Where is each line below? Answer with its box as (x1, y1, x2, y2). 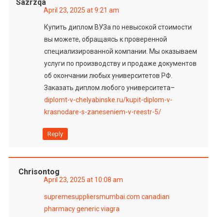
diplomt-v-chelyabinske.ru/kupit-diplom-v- (44, 95, 172, 104)
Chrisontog (18, 167, 60, 176)
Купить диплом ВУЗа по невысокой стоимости (44, 23, 192, 31)
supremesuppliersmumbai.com (44, 192, 140, 201)
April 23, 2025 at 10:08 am (43, 175, 123, 184)
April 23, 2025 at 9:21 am (43, 6, 119, 14)
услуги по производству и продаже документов (44, 59, 197, 67)
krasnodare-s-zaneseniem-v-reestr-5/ (44, 108, 161, 116)
